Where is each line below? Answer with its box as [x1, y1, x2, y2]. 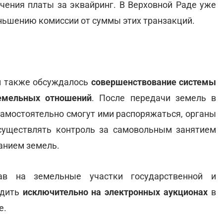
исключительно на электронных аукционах [22, 187, 208, 197]
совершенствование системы [91, 77, 216, 87]
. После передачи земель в [92, 93, 217, 103]
